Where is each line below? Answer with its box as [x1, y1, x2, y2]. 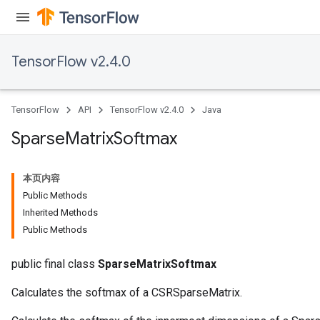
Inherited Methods [23, 207, 98, 218]
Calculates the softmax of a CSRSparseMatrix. [11, 286, 242, 299]
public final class [11, 257, 98, 271]
